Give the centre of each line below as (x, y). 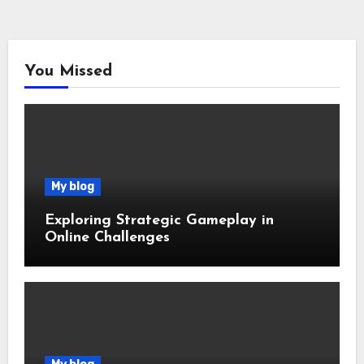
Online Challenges (107, 237)
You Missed (68, 71)
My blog (72, 186)
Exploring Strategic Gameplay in (159, 220)
